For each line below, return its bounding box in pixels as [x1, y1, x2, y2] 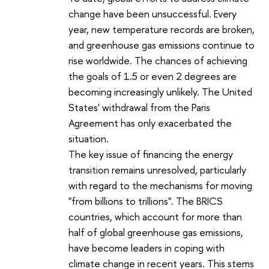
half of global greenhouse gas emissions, [68, 225, 243, 239]
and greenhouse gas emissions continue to [68, 37, 255, 52]
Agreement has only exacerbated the [68, 115, 232, 130]
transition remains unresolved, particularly [68, 162, 246, 177]
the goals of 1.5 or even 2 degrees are [68, 68, 237, 83]
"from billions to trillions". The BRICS [68, 193, 223, 208]
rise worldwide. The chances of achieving [68, 53, 247, 67]
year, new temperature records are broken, [68, 22, 255, 36]
